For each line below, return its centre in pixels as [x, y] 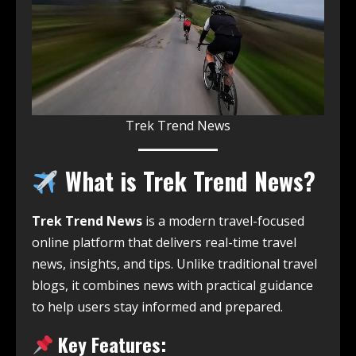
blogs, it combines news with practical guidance [172, 286]
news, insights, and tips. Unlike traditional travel [174, 264]
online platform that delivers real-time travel [164, 243]
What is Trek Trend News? [188, 181]
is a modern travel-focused [223, 221]
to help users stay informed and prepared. [157, 307]
